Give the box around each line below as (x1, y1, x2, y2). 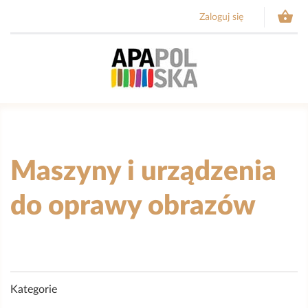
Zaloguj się (199, 12, 243, 22)
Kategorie (10, 284, 57, 295)
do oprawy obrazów (10, 192, 256, 220)
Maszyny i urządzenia (10, 158, 276, 186)
